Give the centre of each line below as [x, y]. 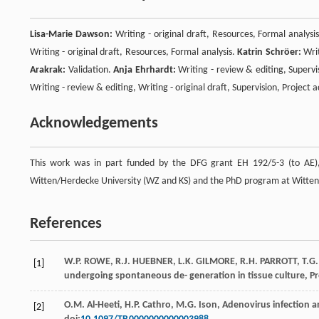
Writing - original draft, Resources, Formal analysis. [134, 53]
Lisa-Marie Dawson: [71, 35]
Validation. [90, 70]
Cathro [157, 305]
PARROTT [278, 262]
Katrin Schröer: [269, 53]
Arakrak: [48, 70]
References [66, 224]
